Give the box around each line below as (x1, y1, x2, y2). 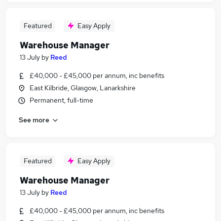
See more (19, 115, 49, 124)
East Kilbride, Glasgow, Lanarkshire (30, 83, 136, 92)
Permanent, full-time (30, 96, 93, 105)
